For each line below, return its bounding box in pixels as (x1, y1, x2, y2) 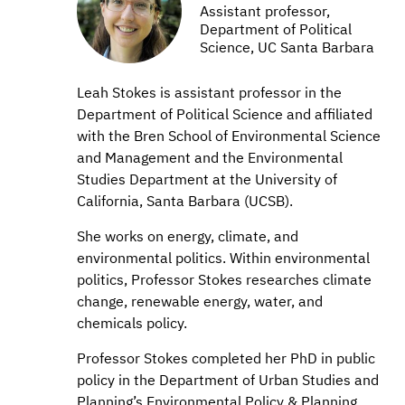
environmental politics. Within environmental (77, 249, 370, 268)
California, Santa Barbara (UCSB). (77, 192, 293, 211)
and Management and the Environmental (77, 148, 343, 167)
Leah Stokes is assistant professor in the (77, 83, 342, 102)
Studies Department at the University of (77, 170, 337, 189)
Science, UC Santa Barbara (200, 37, 374, 56)
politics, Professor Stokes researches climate (77, 270, 372, 289)
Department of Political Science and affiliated (77, 105, 372, 124)
